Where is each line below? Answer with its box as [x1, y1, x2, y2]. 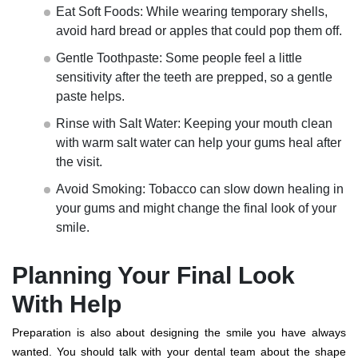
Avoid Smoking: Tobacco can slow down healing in [56, 182, 344, 196]
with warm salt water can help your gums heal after [56, 136, 341, 149]
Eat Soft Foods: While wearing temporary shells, [56, 5, 328, 18]
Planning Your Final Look [12, 262, 295, 288]
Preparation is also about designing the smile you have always [12, 326, 346, 339]
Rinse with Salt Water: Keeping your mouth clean [56, 117, 332, 130]
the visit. [56, 155, 102, 169]
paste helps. [56, 89, 125, 103]
